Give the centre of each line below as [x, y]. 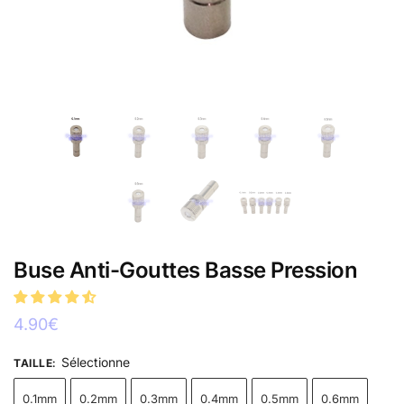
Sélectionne [96, 362]
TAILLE [33, 363]
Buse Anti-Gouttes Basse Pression [185, 270]
